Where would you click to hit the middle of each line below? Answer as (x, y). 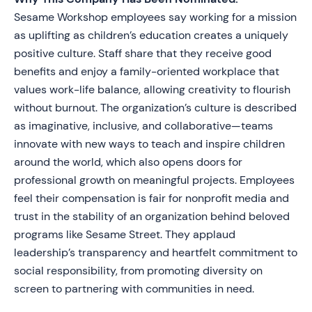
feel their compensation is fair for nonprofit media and (151, 198)
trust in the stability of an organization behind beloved (152, 216)
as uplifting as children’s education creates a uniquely (151, 35)
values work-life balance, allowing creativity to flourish (152, 89)
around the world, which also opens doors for (128, 162)
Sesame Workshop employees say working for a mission (155, 17)
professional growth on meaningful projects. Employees (154, 180)
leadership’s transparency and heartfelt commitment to (156, 252)
